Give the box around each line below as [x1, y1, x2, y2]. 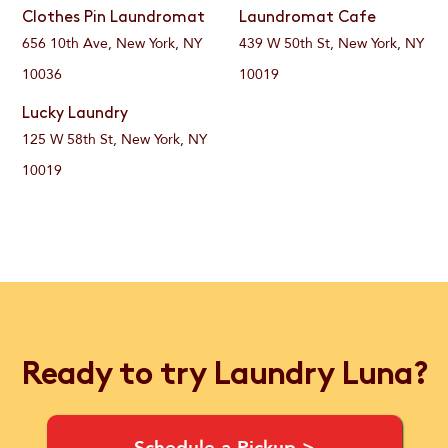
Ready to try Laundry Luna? [21, 360, 427, 393]
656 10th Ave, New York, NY [22, 34, 203, 54]
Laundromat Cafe [238, 10, 376, 27]
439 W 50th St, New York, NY [238, 34, 424, 54]
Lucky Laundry [22, 106, 129, 123]
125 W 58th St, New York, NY [22, 130, 208, 150]
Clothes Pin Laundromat [22, 10, 206, 27]
